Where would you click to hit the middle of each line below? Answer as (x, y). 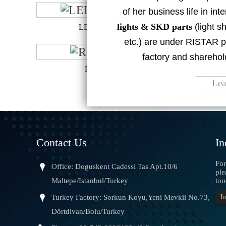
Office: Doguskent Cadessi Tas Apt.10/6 (115, 166)
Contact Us (62, 142)
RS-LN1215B (107, 69)
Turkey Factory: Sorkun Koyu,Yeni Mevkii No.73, (131, 197)
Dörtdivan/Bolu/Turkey (88, 211)
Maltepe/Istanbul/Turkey (90, 180)
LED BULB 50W (107, 27)
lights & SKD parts (154, 27)
